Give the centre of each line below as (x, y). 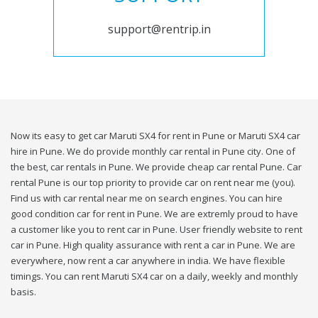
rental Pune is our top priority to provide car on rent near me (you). (153, 183)
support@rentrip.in (159, 29)
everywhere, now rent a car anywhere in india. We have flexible (148, 261)
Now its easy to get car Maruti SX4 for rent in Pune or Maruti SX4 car (155, 136)
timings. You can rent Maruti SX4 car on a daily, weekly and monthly (154, 276)
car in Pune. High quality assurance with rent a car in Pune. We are (153, 245)
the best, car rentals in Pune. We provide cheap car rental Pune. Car (156, 167)
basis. (23, 292)
